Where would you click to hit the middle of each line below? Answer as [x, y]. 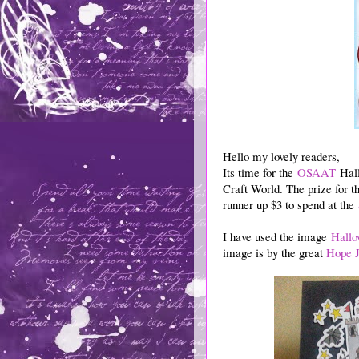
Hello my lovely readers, [281, 156]
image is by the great [274, 252]
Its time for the [260, 172]
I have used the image [277, 236]
